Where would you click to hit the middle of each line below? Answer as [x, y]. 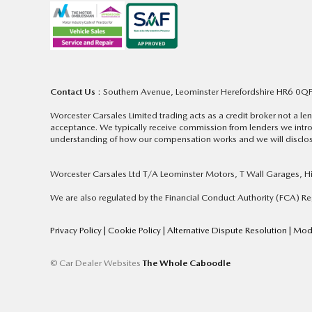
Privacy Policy [77, 231]
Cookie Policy [135, 231]
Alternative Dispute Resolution [228, 231]
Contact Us [73, 92]
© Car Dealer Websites [95, 263]
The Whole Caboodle [187, 263]
